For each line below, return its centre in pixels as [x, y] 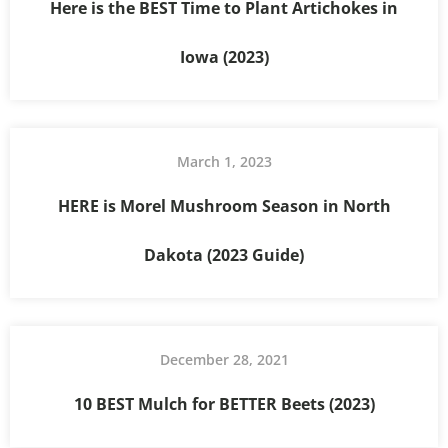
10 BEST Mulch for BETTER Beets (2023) [224, 403]
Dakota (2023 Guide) [224, 254]
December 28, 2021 [224, 359]
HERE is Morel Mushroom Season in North [224, 205]
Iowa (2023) [224, 56]
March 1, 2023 [224, 161]
